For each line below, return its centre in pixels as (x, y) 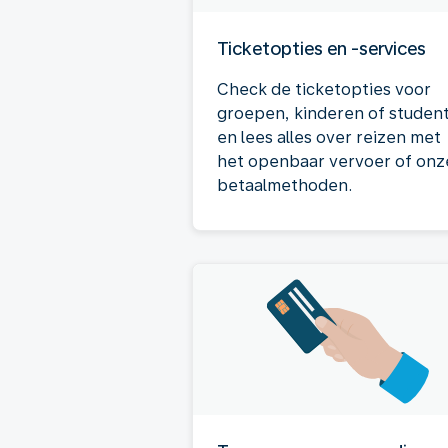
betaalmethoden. (284, 185)
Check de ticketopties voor (324, 89)
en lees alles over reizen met (329, 137)
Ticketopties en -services (321, 48)
